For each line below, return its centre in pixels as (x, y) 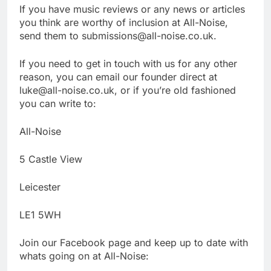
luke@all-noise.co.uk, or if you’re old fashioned (128, 90)
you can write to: (58, 104)
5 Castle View (51, 159)
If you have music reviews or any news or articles (132, 9)
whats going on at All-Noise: (84, 256)
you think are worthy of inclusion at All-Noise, (124, 23)
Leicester (40, 187)
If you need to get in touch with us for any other (128, 64)
